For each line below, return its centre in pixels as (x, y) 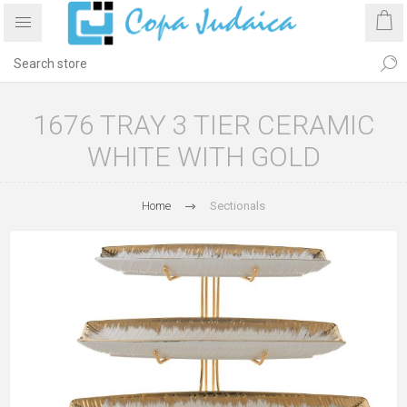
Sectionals (238, 206)
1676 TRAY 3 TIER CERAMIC (203, 125)
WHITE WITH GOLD (203, 157)
